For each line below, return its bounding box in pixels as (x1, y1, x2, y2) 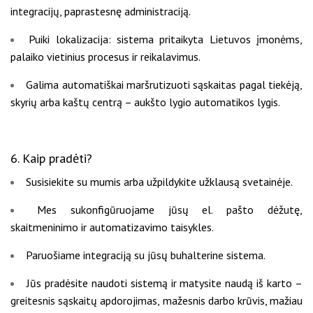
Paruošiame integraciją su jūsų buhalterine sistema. (26, 248, 265, 263)
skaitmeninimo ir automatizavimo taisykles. (10, 220, 214, 235)
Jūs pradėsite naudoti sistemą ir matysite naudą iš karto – (26, 276, 303, 291)
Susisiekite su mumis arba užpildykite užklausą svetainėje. (26, 175, 293, 189)
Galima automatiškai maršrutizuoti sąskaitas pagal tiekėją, (26, 78, 303, 92)
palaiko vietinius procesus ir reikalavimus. (10, 50, 201, 64)
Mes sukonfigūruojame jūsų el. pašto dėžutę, (36, 203, 303, 217)
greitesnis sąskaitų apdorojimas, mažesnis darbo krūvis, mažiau (10, 293, 303, 308)
